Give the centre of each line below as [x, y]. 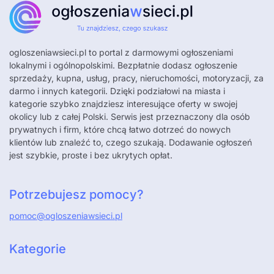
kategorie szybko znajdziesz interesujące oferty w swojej [123, 104]
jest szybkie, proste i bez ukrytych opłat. [91, 155]
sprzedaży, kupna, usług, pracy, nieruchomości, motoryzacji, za [136, 78]
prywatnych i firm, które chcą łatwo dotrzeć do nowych [120, 130]
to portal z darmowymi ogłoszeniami [160, 53]
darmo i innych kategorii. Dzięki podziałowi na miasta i [117, 91]
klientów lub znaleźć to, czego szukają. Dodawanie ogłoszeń [131, 143]
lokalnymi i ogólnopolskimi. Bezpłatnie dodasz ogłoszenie [123, 65]
